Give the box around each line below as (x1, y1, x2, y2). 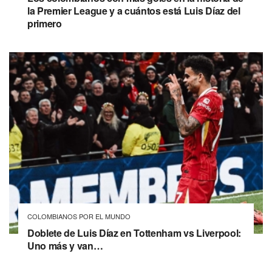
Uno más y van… (27, 239, 103, 253)
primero (27, 16, 62, 31)
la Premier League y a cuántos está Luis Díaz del (27, 4, 240, 18)
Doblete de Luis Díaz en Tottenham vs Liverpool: (27, 226, 241, 240)
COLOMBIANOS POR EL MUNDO (27, 211, 131, 222)
